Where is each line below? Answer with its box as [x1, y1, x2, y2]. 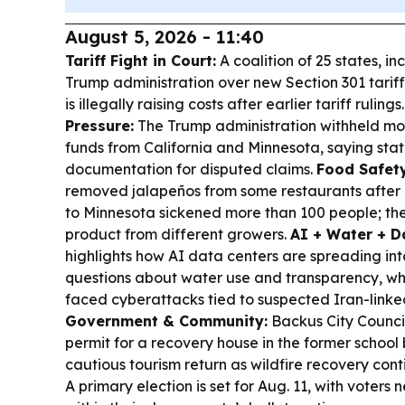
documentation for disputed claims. [65, 160, 316, 179]
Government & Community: [65, 312, 268, 331]
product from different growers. [65, 225, 290, 244]
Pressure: [65, 117, 134, 136]
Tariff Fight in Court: [65, 52, 216, 71]
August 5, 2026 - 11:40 [65, 25, 264, 49]
